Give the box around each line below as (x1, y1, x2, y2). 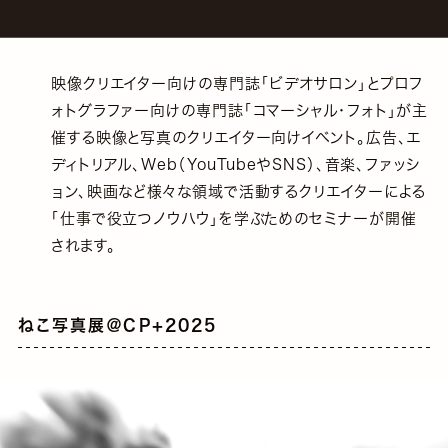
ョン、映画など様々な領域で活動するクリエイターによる (50, 183, 427, 199)
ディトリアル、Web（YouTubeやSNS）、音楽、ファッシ (50, 156, 420, 172)
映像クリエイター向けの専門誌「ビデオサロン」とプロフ (50, 75, 424, 91)
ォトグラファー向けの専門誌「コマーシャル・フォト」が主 (50, 102, 429, 118)
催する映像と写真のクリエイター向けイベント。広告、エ (50, 129, 422, 145)
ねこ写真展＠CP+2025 (18, 317, 218, 334)
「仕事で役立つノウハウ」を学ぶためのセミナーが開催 (50, 210, 417, 226)
